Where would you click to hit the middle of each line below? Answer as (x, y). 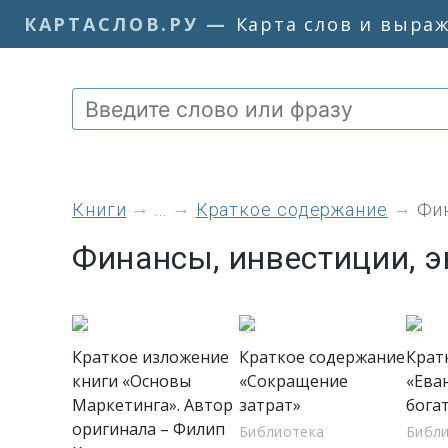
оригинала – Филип (148, 429)
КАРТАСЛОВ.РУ (111, 23)
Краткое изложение (150, 357)
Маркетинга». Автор (152, 405)
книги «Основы (131, 381)
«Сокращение (293, 381)
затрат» (270, 405)
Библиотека (282, 431)
